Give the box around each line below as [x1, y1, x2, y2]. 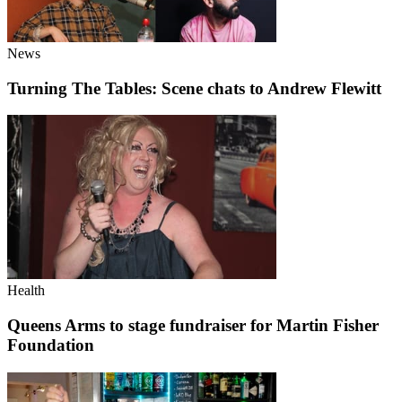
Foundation [7, 335, 94, 354]
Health [7, 283, 45, 299]
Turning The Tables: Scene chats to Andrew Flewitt [7, 78, 381, 98]
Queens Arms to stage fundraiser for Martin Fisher [7, 315, 379, 335]
